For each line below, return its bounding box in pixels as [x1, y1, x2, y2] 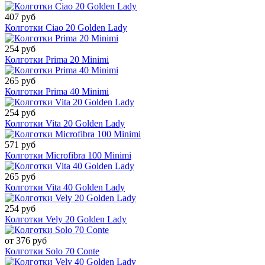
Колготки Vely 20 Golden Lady [5, 214, 127, 225]
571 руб [5, 140, 35, 150]
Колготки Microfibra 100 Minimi [5, 150, 131, 161]
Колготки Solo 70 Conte [5, 246, 99, 257]
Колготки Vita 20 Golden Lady [5, 118, 125, 129]
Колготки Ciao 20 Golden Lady [5, 22, 127, 33]
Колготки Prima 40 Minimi [5, 86, 109, 97]
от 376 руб [5, 235, 47, 246]
